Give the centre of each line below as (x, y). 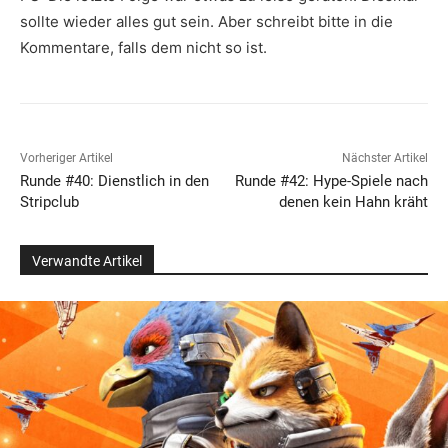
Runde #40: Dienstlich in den (114, 181)
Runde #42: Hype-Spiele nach (331, 181)
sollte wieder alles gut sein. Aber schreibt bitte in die (206, 22)
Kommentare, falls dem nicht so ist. (143, 48)
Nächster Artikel (384, 158)
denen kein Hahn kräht (353, 202)
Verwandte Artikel (87, 261)
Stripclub (49, 202)
